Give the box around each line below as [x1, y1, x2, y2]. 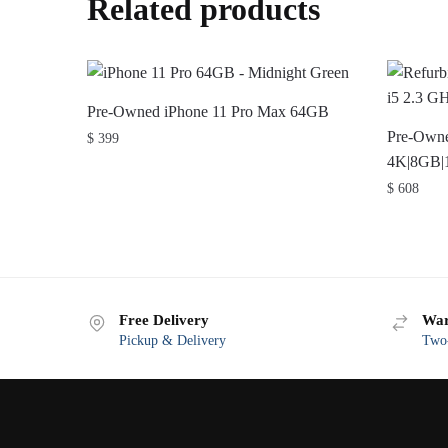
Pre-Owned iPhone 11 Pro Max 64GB [87, 102, 330, 120]
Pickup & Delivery [119, 332, 226, 348]
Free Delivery [119, 311, 209, 328]
